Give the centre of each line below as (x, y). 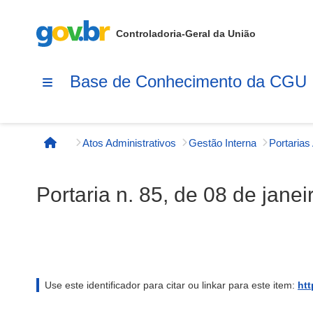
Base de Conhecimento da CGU (188, 81)
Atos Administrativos (129, 143)
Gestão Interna (223, 143)
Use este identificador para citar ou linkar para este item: (171, 285)
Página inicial (87, 150)
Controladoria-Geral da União (186, 34)
